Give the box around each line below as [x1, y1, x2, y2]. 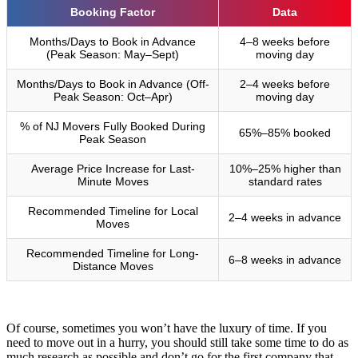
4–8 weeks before [240, 34, 330, 48]
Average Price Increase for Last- [30, 161, 195, 175]
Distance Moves [72, 259, 153, 272]
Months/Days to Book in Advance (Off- [16, 77, 209, 90]
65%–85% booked [239, 125, 331, 139]
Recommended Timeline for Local [27, 204, 198, 217]
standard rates [248, 174, 322, 188]
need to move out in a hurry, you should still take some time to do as [6, 335, 348, 349]
